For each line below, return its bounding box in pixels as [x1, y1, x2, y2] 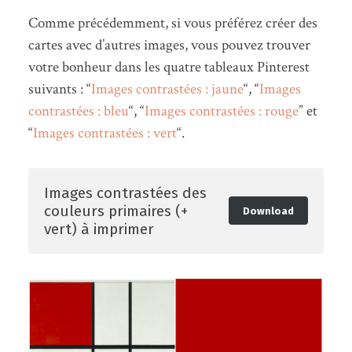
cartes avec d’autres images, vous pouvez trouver [27, 35, 310, 55]
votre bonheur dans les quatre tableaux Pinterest [27, 57, 310, 77]
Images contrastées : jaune [90, 79, 244, 99]
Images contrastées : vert [32, 123, 177, 143]
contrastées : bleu [27, 101, 129, 121]
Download [242, 204, 294, 217]
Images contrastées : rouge [144, 101, 299, 121]
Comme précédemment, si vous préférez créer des [27, 13, 317, 33]
